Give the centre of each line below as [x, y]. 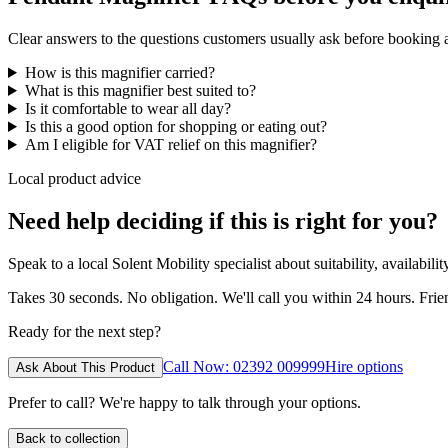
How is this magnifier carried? [119, 72]
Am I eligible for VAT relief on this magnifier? [170, 144]
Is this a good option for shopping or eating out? [175, 126]
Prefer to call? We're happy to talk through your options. [184, 402]
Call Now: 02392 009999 [244, 366]
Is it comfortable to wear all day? [127, 108]
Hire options [364, 366]
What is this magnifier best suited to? [140, 90]
